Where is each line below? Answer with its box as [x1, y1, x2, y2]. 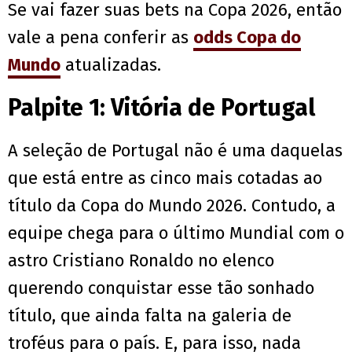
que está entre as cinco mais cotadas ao [8, 167, 322, 189]
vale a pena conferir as [8, 27, 193, 49]
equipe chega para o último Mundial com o [8, 222, 344, 244]
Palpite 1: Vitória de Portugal [8, 93, 315, 123]
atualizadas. [60, 54, 161, 76]
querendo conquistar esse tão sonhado [8, 277, 314, 299]
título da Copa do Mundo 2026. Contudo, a [8, 195, 335, 217]
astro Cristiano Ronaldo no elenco [8, 250, 274, 272]
